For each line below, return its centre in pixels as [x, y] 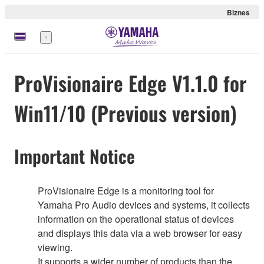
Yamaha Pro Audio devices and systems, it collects [144, 204]
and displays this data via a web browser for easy [140, 233]
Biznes [238, 12]
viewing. [55, 247]
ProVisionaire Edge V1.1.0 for [131, 83]
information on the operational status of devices [136, 219]
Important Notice [75, 156]
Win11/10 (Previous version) [126, 113]
